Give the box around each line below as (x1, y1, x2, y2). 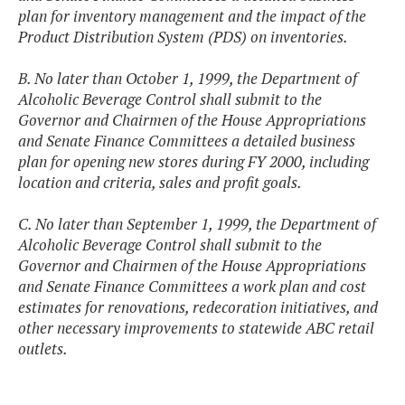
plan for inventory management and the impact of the (18, 5, 366, 27)
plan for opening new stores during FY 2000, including (18, 151, 369, 173)
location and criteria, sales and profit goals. (18, 172, 302, 193)
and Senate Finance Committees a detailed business (18, 130, 355, 152)
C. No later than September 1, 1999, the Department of (18, 213, 376, 235)
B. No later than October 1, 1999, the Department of (18, 68, 357, 89)
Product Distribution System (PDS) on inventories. (18, 26, 348, 48)
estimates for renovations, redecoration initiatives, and (18, 297, 378, 318)
